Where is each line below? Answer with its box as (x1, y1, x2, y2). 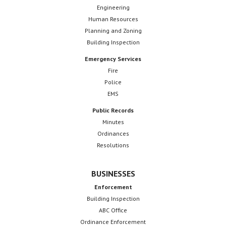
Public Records (92, 106, 134, 114)
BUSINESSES (91, 168, 135, 179)
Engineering (96, 3, 130, 11)
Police (104, 78, 122, 86)
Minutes (102, 118, 124, 126)
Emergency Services (85, 54, 141, 63)
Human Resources (88, 15, 138, 23)
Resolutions (97, 141, 129, 149)
